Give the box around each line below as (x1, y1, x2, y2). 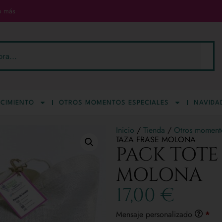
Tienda (143, 124, 165, 136)
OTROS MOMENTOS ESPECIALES (59, 99, 169, 106)
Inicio (116, 124, 134, 136)
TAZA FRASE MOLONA (116, 133, 196, 145)
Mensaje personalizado (116, 208, 195, 220)
